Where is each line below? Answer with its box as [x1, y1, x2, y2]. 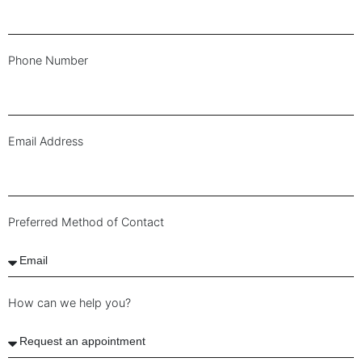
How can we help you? [8, 296, 131, 310]
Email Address [8, 134, 83, 149]
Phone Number [8, 53, 88, 68]
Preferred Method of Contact [8, 215, 164, 229]
